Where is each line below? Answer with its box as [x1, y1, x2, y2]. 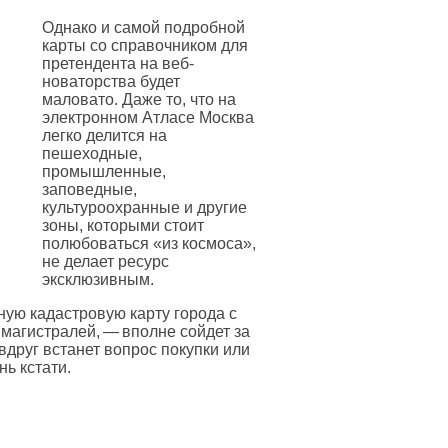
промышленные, [42, 162, 166, 180]
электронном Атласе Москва [42, 108, 254, 126]
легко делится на [42, 126, 167, 144]
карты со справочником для [42, 36, 248, 54]
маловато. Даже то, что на [42, 90, 236, 108]
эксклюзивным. [42, 270, 154, 288]
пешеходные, [42, 144, 142, 162]
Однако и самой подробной [42, 18, 245, 36]
